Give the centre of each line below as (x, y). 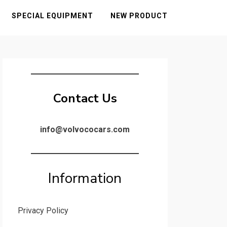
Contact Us (85, 98)
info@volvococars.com (85, 129)
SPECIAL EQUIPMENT (52, 16)
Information (85, 178)
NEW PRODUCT (139, 16)
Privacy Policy (43, 211)
